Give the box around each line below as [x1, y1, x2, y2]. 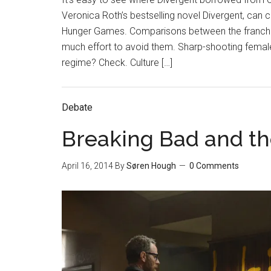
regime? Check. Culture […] [62, 56, 172, 68]
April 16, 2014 [62, 160, 113, 171]
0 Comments [189, 160, 239, 171]
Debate [62, 101, 93, 113]
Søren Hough [126, 160, 176, 171]
